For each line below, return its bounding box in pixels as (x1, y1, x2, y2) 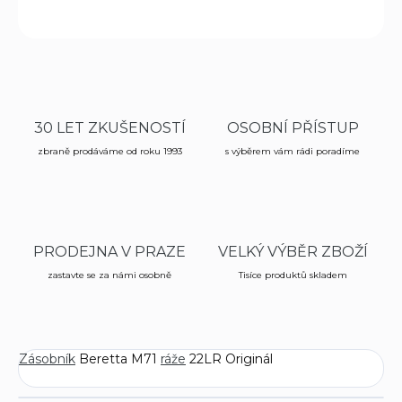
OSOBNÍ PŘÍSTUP (226, 119, 359, 137)
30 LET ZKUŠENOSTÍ (33, 119, 186, 137)
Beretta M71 (75, 351, 161, 368)
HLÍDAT (339, 9, 384, 23)
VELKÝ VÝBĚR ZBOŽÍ (217, 243, 368, 261)
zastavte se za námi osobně (48, 269, 171, 282)
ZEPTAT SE (224, 9, 289, 23)
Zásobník (19, 351, 75, 368)
